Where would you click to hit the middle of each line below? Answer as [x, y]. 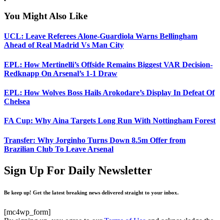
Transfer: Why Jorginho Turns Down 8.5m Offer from [95, 140]
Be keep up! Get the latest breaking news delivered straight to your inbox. [91, 192]
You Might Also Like [46, 16]
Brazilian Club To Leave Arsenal [59, 149]
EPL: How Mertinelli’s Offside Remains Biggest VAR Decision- [108, 64]
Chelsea [17, 101]
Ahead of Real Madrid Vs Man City [64, 45]
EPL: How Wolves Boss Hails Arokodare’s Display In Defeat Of [109, 92]
